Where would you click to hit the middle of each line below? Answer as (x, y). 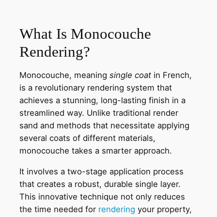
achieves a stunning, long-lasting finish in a (102, 101)
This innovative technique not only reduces (102, 196)
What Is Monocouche (85, 34)
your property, (163, 209)
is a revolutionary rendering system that (96, 88)
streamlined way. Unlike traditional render (99, 113)
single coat (130, 75)
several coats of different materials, (87, 138)
